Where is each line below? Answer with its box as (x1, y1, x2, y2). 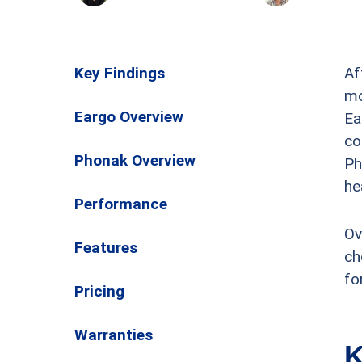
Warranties (74, 326, 153, 344)
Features (74, 238, 137, 257)
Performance (74, 195, 167, 213)
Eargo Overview (74, 107, 183, 126)
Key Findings (74, 64, 165, 82)
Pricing (74, 282, 124, 301)
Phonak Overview (74, 151, 196, 170)
